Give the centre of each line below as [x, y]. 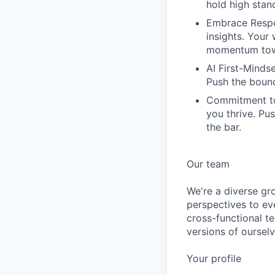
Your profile [214, 258]
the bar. [224, 127]
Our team [208, 164]
